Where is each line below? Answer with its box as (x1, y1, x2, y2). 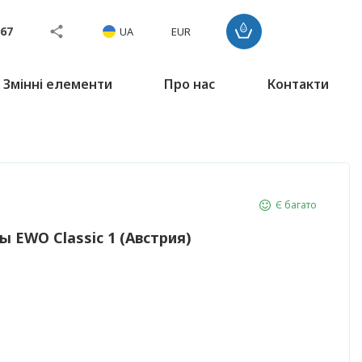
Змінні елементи (3, 74, 113, 93)
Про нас (164, 74, 216, 93)
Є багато (276, 198, 317, 212)
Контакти (267, 74, 329, 93)
